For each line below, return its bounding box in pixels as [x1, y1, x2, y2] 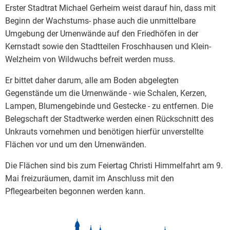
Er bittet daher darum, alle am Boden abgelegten [5, 75, 179, 85]
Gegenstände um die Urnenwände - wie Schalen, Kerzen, [5, 88, 206, 98]
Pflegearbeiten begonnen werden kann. [5, 186, 145, 196]
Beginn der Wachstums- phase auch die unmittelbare [5, 15, 196, 26]
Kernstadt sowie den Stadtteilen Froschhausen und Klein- [5, 41, 211, 51]
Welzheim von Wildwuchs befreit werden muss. [5, 54, 175, 64]
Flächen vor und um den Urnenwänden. [5, 139, 146, 149]
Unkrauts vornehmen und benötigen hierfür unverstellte [5, 126, 203, 137]
